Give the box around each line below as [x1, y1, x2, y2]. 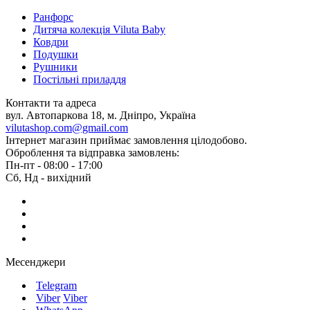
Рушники [33, 61, 77, 73]
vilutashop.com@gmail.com [6, 122, 128, 134]
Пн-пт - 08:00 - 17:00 [6, 159, 102, 172]
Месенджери [6, 256, 66, 268]
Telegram [36, 280, 77, 292]
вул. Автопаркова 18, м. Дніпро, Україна [6, 109, 196, 122]
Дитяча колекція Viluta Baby [33, 24, 165, 36]
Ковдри [33, 36, 69, 48]
